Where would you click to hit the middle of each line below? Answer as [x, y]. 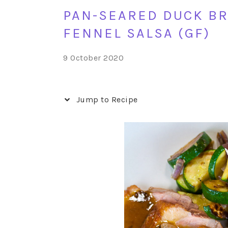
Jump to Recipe [106, 99]
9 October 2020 [93, 58]
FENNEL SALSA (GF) [137, 33]
